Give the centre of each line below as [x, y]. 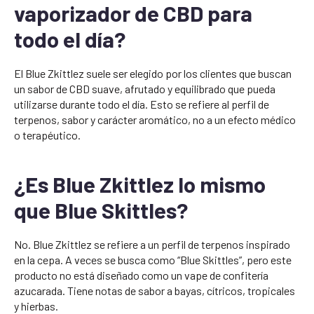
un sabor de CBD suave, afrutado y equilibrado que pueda [145, 89]
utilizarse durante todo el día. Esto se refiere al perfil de [142, 104]
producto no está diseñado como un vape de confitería [141, 275]
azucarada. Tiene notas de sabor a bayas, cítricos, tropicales [155, 291]
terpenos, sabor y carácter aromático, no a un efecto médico [155, 120]
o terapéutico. [47, 135]
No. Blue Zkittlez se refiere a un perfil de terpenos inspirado [152, 245]
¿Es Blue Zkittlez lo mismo [140, 184]
